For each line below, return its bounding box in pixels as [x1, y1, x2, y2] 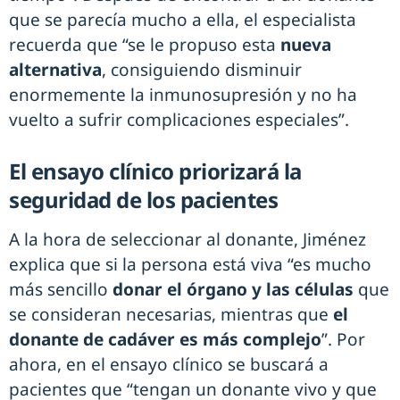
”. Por [321, 328, 365, 352]
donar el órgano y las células [112, 278, 354, 302]
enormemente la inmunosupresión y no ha [9, 83, 357, 107]
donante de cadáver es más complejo [9, 328, 321, 352]
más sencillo [9, 278, 112, 302]
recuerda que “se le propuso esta [9, 33, 280, 57]
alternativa [9, 58, 102, 82]
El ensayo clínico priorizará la [9, 156, 302, 187]
